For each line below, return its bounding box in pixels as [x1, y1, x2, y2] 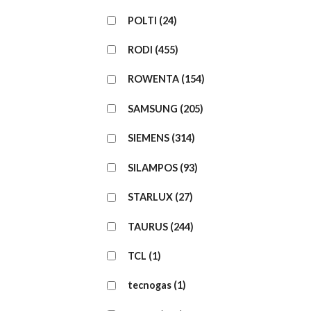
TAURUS [128, 220, 168, 233]
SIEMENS [128, 132, 169, 144]
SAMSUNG [128, 102, 178, 115]
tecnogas [128, 279, 171, 292]
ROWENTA [128, 73, 179, 85]
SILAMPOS [128, 161, 178, 174]
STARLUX [128, 191, 173, 203]
